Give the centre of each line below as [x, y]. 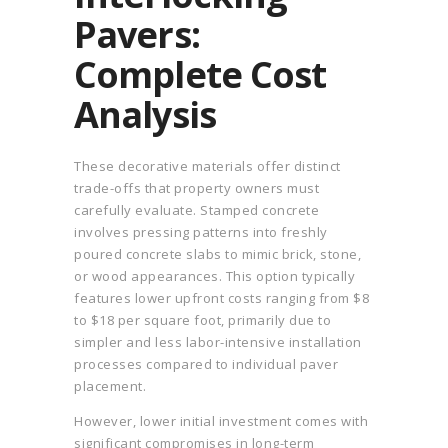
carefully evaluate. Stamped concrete [196, 210]
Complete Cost [200, 75]
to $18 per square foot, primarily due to [202, 320]
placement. [110, 386]
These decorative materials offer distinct [207, 166]
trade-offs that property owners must [196, 188]
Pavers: [137, 35]
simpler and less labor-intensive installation [218, 342]
